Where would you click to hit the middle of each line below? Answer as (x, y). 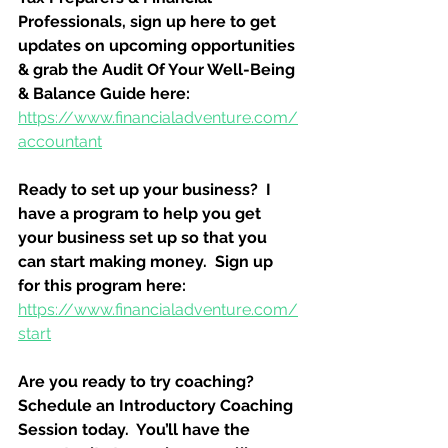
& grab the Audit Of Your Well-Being (158, 69)
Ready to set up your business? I (146, 189)
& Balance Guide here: (104, 93)
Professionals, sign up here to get (149, 21)
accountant (60, 141)
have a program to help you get (141, 213)
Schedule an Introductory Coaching (157, 405)
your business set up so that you (144, 237)
